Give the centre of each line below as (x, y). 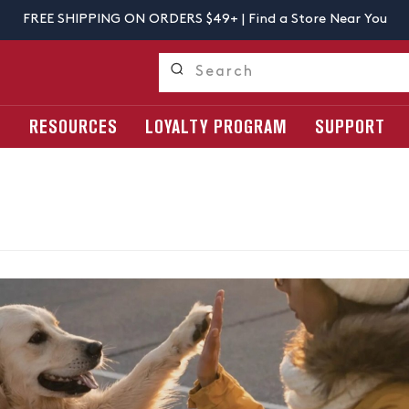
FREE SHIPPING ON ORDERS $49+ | (135, 20)
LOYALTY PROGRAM (216, 127)
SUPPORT (350, 127)
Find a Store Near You (317, 20)
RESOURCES (73, 127)
